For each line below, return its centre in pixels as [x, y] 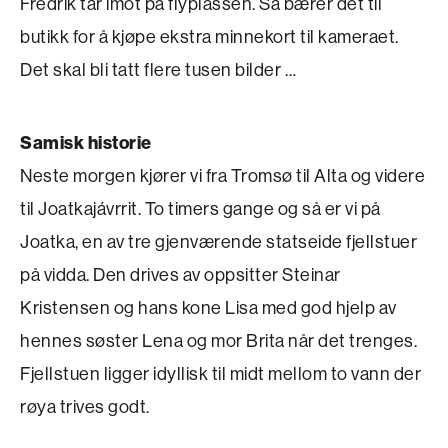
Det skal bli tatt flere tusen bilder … [158, 70]
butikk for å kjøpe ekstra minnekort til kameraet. [209, 37]
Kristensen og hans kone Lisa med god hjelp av [208, 308]
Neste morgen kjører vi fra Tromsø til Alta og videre [222, 176]
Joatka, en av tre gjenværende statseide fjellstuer [218, 242]
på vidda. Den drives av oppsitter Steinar [180, 275]
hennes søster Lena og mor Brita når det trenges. [218, 341]
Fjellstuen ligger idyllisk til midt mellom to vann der [220, 374]
